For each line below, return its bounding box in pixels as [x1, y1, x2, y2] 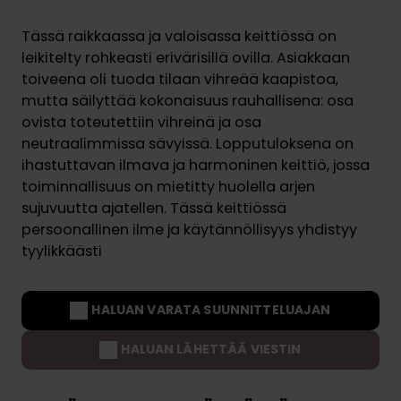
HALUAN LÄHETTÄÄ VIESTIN [121, 340, 302, 359]
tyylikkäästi [21, 240, 102, 261]
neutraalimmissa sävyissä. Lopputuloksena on [21, 132, 354, 154]
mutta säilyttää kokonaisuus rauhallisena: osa [21, 90, 354, 111]
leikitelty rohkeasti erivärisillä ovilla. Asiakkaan [21, 47, 350, 68]
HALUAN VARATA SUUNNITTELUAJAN [91, 301, 331, 320]
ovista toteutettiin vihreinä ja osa [21, 111, 261, 132]
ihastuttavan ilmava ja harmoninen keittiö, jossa [21, 154, 370, 175]
